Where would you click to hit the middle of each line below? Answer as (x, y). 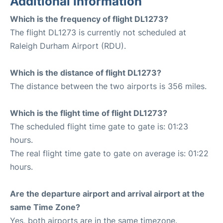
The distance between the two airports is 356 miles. (108, 86)
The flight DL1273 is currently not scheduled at (98, 32)
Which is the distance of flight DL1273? (86, 73)
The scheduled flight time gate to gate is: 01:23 (99, 126)
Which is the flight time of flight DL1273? (89, 113)
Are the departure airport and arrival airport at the (107, 194)
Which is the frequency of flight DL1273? (89, 19)
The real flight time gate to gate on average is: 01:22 (109, 153)
